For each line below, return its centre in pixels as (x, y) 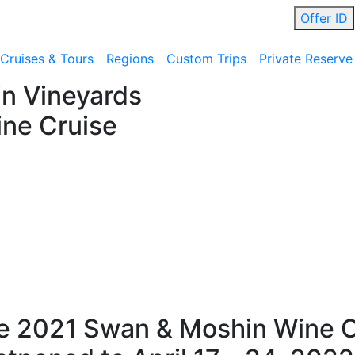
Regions (130, 59)
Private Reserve (306, 59)
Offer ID (324, 18)
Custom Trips (206, 59)
